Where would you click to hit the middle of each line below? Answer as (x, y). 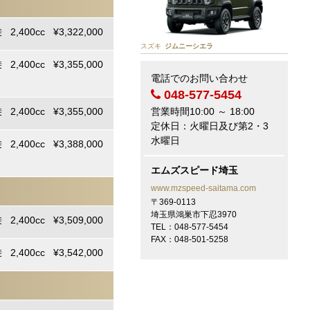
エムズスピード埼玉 (194, 170)
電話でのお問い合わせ (199, 78)
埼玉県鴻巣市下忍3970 (193, 214)
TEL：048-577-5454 (189, 227)
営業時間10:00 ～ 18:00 (202, 111)
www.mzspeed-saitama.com (203, 188)
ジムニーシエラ (189, 46)
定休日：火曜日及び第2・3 (209, 126)
